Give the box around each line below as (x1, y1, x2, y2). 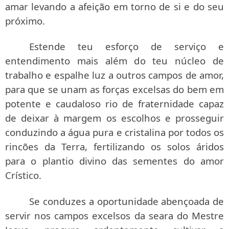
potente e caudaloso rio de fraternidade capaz (5, 97, 224, 110)
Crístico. (5, 169, 41, 182)
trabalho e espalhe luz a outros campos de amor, (5, 68, 224, 82)
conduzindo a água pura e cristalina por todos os (5, 126, 224, 139)
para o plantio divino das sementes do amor (5, 154, 224, 168)
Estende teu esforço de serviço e (29, 40, 224, 53)
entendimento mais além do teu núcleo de (5, 54, 224, 67)
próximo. (5, 14, 45, 27)
